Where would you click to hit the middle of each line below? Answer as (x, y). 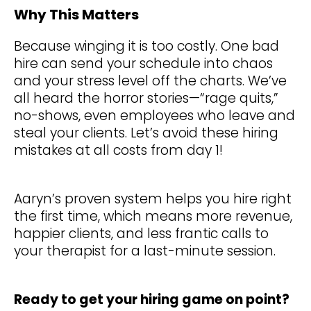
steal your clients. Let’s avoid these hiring (146, 133)
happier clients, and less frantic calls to (141, 234)
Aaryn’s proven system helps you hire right (153, 199)
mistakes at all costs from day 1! (118, 151)
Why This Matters (76, 15)
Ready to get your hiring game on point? (152, 300)
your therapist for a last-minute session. (145, 251)
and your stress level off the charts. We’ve (150, 81)
